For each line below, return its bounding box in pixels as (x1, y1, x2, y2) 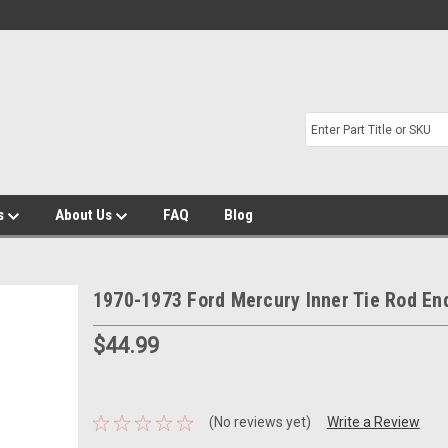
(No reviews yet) (208, 414, 311, 431)
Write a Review (326, 414, 420, 431)
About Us (55, 206, 115, 224)
